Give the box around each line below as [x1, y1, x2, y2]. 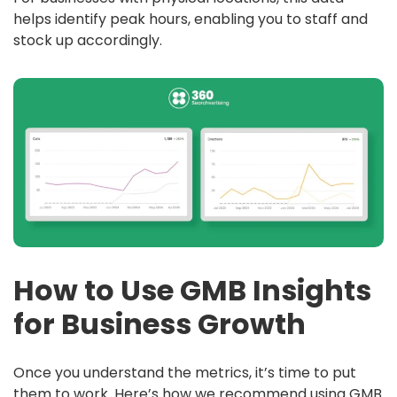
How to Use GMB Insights [13, 269, 371, 310]
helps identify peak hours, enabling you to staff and [13, 9, 368, 30]
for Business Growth [13, 303, 306, 344]
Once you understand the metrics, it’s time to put [13, 362, 356, 383]
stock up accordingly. [13, 30, 162, 51]
